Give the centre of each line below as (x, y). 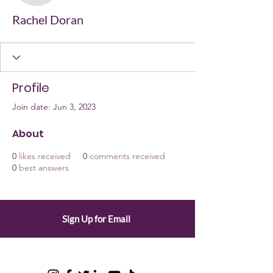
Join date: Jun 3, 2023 (54, 107)
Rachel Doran (48, 19)
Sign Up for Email (96, 219)
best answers (44, 168)
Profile (31, 88)
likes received (45, 156)
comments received (127, 156)
